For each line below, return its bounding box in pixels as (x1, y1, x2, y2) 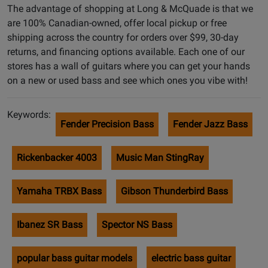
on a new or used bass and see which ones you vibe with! (7, 74, 248, 86)
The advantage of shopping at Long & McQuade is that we (7, 2, 253, 14)
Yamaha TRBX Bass (17, 185, 102, 197)
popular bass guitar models (17, 252, 132, 264)
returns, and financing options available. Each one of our (7, 45, 245, 57)
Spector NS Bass (102, 218, 172, 230)
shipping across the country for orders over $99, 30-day (7, 31, 239, 43)
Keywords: (7, 108, 51, 120)
